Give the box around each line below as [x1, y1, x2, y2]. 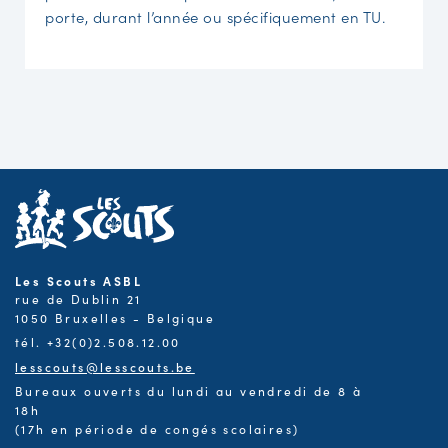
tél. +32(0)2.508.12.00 [15, 333, 181, 350]
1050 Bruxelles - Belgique [15, 309, 216, 326]
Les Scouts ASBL [15, 271, 142, 289]
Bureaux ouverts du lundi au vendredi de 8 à [15, 382, 363, 399]
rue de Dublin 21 [15, 290, 142, 307]
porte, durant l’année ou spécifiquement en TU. [45, 5, 385, 27]
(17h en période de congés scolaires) [15, 420, 300, 437]
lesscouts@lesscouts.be [15, 357, 195, 375]
